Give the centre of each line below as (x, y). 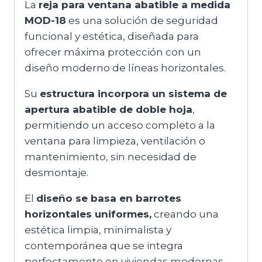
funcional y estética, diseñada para (112, 37)
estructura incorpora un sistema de (133, 94)
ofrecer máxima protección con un (113, 52)
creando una (185, 214)
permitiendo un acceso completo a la (120, 125)
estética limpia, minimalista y (98, 230)
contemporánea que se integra (104, 246)
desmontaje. (56, 173)
